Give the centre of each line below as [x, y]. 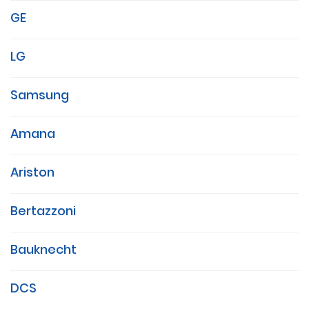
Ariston [32, 172]
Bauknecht [43, 250]
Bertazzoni [43, 211]
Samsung [40, 95]
